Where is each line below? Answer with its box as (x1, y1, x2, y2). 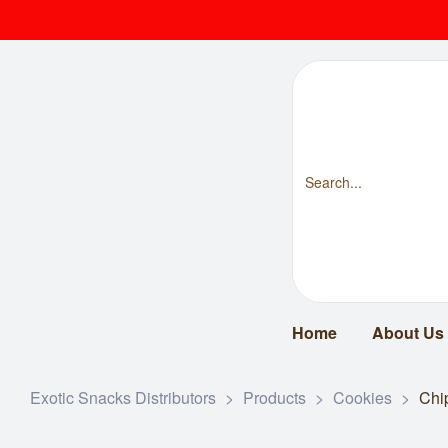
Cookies (333, 386, 392, 409)
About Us (371, 321, 444, 344)
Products (243, 386, 306, 409)
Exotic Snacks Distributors (30, 386, 216, 409)
